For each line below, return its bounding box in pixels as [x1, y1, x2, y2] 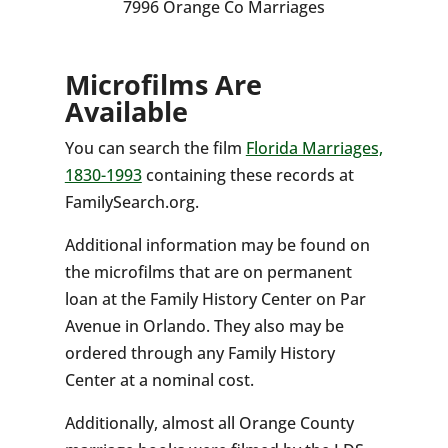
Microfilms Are [64, 66, 262, 103]
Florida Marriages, [245, 137, 383, 159]
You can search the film [64, 137, 246, 159]
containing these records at [141, 164, 354, 186]
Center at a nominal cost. [64, 369, 254, 391]
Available [64, 93, 188, 130]
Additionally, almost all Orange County [64, 412, 354, 434]
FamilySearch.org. [64, 191, 199, 213]
